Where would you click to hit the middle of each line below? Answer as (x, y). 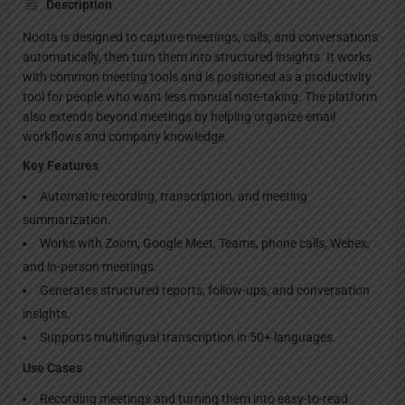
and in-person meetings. (90, 266)
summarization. (67, 219)
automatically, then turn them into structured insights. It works (197, 57)
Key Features (61, 165)
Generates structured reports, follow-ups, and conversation (205, 290)
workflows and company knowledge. (125, 136)
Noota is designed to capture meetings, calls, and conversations (200, 37)
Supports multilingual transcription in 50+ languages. (188, 337)
